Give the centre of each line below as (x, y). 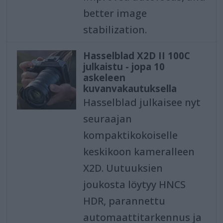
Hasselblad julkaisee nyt (142, 103)
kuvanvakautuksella (130, 89)
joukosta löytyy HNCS (134, 185)
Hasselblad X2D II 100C (136, 56)
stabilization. (115, 30)
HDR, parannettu (124, 201)
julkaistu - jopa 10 (124, 67)
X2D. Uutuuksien (123, 168)
